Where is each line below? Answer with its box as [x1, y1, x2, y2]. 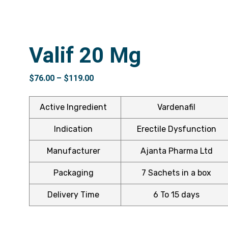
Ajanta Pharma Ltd [140, 146, 213, 156]
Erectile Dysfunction [136, 124, 216, 134]
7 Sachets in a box [141, 167, 212, 178]
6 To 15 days [153, 189, 200, 199]
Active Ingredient [40, 102, 107, 112]
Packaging [53, 167, 94, 178]
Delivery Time [47, 189, 100, 199]
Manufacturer [46, 146, 100, 156]
